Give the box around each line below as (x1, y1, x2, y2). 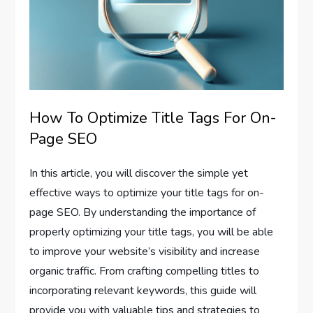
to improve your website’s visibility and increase (29, 243, 261, 259)
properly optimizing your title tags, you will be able (29, 224, 274, 240)
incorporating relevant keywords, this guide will (29, 282, 257, 298)
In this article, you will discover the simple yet (29, 165, 249, 181)
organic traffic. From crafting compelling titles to (29, 263, 260, 279)
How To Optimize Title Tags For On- (29, 107, 277, 129)
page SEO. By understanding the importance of (29, 204, 256, 220)
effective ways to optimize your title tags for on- (29, 184, 265, 201)
